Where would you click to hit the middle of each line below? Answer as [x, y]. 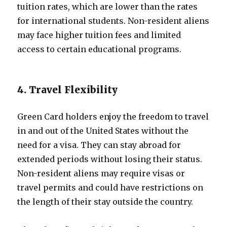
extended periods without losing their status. [110, 159]
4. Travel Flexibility [68, 90]
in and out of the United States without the [103, 131]
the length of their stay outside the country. [105, 202]
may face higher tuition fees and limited [99, 35]
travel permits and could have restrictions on [110, 187]
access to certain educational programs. [100, 49]
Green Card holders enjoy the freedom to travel [113, 117]
